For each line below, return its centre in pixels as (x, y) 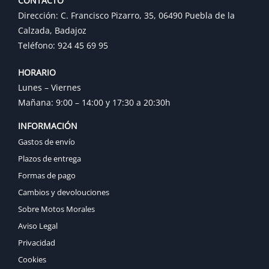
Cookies (32, 259)
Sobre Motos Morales (56, 209)
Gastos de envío (47, 141)
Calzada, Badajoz (52, 30)
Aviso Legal (38, 225)
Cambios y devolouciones (64, 192)
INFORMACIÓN (48, 125)
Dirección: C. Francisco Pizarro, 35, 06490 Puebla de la (126, 15)
